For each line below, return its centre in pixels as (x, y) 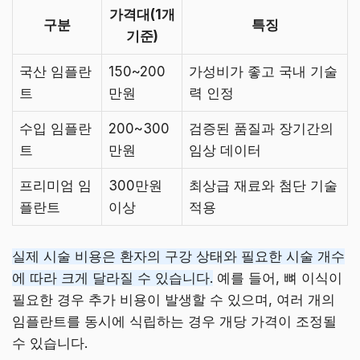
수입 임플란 (55, 128)
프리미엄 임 (55, 185)
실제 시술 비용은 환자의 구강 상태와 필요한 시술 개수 (178, 257)
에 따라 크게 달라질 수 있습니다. (112, 278)
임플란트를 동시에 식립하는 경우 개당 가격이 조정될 (174, 322)
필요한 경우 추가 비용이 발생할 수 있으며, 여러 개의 (174, 300)
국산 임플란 (55, 71)
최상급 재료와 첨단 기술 (263, 185)
